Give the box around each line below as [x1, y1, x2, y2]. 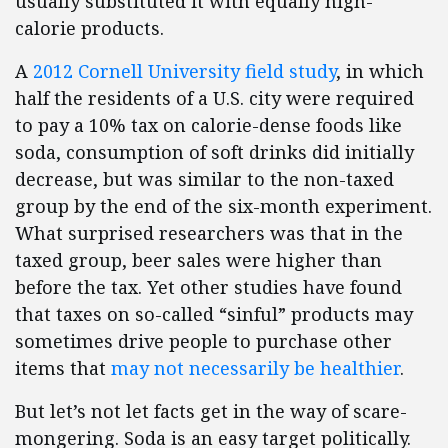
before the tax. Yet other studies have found [15, 275, 402, 299]
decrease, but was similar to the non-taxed [15, 167, 394, 191]
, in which [336, 59, 424, 83]
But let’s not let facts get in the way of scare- [15, 399, 407, 423]
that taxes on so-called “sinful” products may [15, 302, 413, 326]
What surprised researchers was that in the [15, 221, 403, 245]
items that [15, 356, 111, 380]
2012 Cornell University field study [33, 59, 336, 83]
